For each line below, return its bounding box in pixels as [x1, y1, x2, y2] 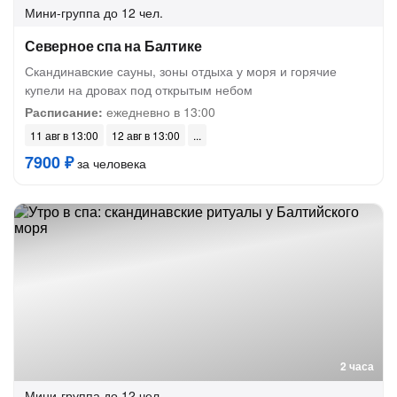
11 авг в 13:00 [30, 128, 98, 143]
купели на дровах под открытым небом [25, 81, 253, 98]
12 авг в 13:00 [112, 128, 180, 143]
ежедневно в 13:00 [103, 103, 215, 121]
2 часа [340, 358, 374, 374]
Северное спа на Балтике [25, 35, 202, 56]
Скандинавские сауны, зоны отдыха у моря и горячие [25, 62, 337, 80]
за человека [74, 154, 146, 172]
